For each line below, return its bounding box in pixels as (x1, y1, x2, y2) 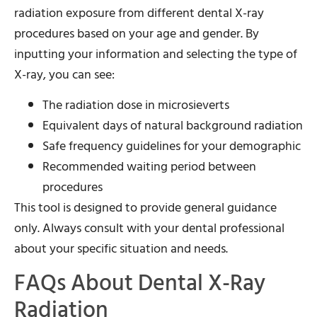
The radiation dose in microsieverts (42, 95, 229, 116)
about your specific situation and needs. (14, 238, 228, 260)
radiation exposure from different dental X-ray (14, 3, 264, 24)
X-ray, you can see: (14, 64, 115, 86)
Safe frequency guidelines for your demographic (42, 136, 301, 157)
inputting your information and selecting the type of (14, 44, 297, 65)
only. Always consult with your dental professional (14, 218, 284, 239)
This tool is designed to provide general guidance (14, 197, 277, 219)
